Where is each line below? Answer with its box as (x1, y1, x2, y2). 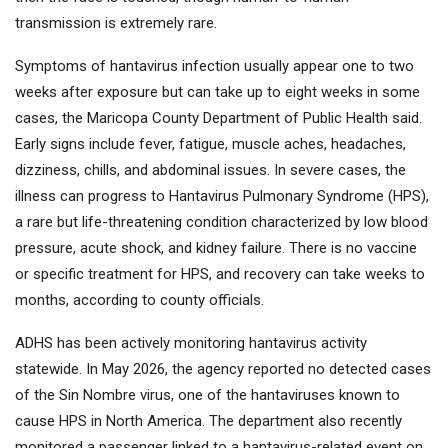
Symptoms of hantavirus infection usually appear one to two (15, 57, 414, 76)
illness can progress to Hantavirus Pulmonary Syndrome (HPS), (15, 187, 429, 206)
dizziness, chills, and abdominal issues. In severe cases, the (15, 161, 406, 180)
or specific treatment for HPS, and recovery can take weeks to (15, 265, 425, 284)
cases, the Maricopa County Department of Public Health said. (15, 109, 422, 128)
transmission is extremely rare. (15, 14, 217, 33)
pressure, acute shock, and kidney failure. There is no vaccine (15, 239, 417, 258)
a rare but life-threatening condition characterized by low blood (15, 213, 428, 232)
